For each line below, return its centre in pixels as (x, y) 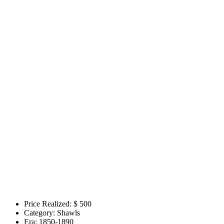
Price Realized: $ (51, 204)
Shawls (68, 213)
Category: (39, 213)
